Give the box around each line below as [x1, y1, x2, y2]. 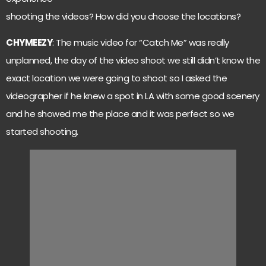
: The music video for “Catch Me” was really [52, 36, 229, 49]
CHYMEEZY [6, 36, 52, 49]
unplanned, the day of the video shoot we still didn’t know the [6, 54, 260, 67]
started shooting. [6, 125, 78, 138]
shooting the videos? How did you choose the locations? [6, 10, 240, 23]
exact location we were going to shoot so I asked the [6, 72, 227, 85]
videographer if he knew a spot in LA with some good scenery [6, 90, 259, 103]
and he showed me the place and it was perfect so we [6, 107, 235, 121]
